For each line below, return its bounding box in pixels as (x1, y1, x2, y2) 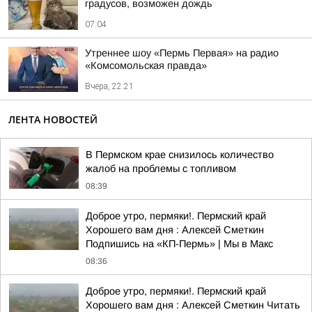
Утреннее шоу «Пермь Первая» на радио (85, 47, 279, 58)
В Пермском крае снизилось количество (86, 149, 274, 160)
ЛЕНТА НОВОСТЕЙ (8, 113, 97, 126)
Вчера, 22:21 (85, 81, 134, 91)
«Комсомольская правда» (85, 60, 207, 71)
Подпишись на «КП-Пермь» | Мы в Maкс (86, 238, 273, 249)
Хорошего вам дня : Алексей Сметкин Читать (86, 299, 300, 311)
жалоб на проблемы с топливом (86, 163, 236, 174)
